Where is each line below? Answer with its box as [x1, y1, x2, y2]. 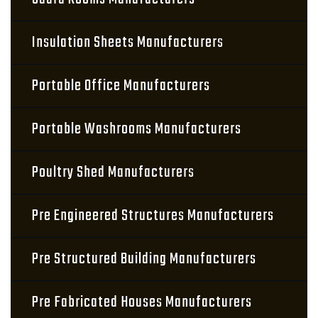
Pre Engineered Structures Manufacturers [32, 204, 274, 228]
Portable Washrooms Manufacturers [32, 117, 241, 141]
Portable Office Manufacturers [32, 74, 210, 98]
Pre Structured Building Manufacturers [32, 247, 256, 271]
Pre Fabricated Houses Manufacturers [32, 290, 252, 314]
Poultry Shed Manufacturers [32, 160, 194, 185]
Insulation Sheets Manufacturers [32, 31, 224, 55]
